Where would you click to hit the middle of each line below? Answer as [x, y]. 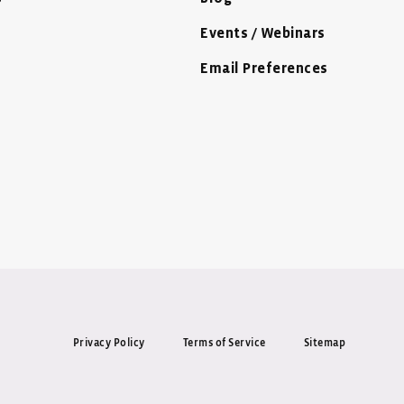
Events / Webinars [263, 33]
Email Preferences [264, 69]
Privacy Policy [109, 342]
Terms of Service [224, 342]
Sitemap [324, 342]
